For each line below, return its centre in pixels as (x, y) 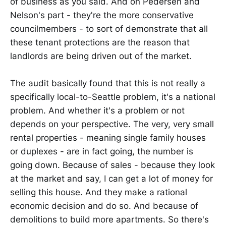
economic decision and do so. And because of (104, 206)
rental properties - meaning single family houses (108, 137)
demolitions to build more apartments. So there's (109, 219)
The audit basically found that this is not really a (108, 83)
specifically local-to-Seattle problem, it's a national (113, 97)
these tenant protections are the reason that (100, 42)
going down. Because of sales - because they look (112, 165)
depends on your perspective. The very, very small (112, 124)
